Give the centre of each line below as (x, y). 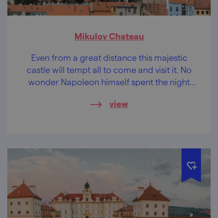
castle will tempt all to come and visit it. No (109, 69)
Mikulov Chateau (109, 36)
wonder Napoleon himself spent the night (109, 81)
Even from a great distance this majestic (109, 57)
